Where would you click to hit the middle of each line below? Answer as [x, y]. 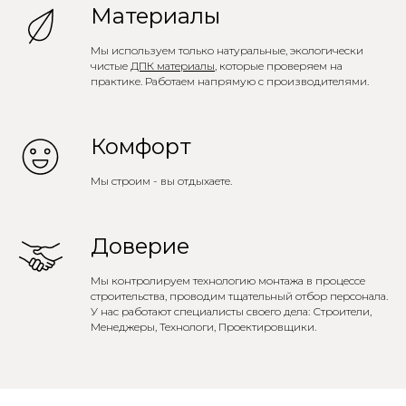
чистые [111, 66]
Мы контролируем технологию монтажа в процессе [228, 281]
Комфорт [141, 147]
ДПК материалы [173, 66]
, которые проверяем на [279, 66]
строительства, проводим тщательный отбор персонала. [239, 296]
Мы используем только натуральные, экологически [227, 51]
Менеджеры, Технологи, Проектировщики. [203, 327]
